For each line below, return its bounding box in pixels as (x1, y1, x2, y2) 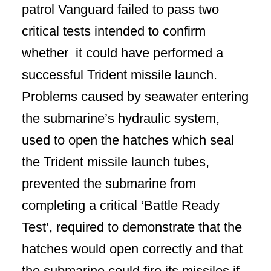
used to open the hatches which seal (22, 132, 234, 148)
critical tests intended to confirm (22, 24, 206, 39)
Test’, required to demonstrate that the (22, 220, 242, 235)
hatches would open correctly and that (22, 241, 243, 256)
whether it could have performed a (22, 45, 223, 60)
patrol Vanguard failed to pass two (22, 2, 219, 17)
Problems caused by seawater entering (22, 89, 249, 104)
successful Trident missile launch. (22, 67, 221, 82)
